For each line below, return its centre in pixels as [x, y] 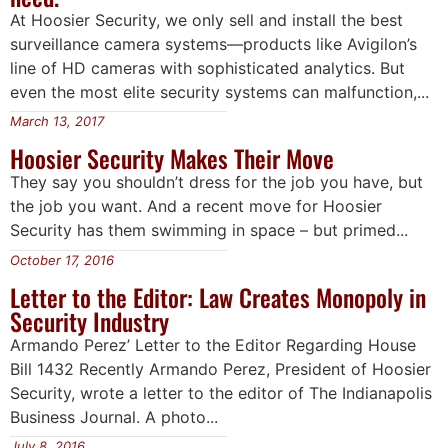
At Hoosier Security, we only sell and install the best [206, 19]
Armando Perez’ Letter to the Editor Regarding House [213, 344]
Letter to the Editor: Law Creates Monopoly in [218, 296]
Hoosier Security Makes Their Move [172, 158]
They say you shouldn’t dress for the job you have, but [216, 182]
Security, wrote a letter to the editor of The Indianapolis [221, 392]
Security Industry [89, 320]
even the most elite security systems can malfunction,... [219, 91]
